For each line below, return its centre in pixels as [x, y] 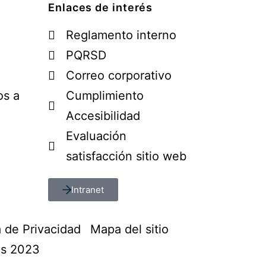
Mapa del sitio [129, 229]
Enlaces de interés [101, 7]
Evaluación [96, 136]
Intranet [88, 190]
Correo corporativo [119, 75]
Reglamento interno [121, 35]
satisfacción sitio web [126, 156]
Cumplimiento [105, 96]
